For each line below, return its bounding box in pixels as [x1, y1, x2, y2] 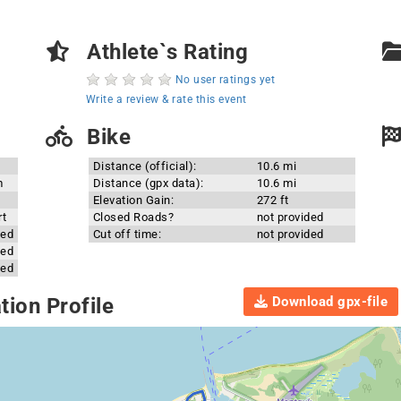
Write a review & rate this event [85, 93, 247, 106]
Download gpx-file [268, 293, 388, 310]
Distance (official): [92, 159, 197, 173]
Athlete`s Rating [81, 39, 249, 64]
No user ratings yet [175, 73, 276, 86]
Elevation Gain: [92, 193, 175, 207]
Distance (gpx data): [92, 176, 204, 190]
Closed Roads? [92, 210, 175, 224]
